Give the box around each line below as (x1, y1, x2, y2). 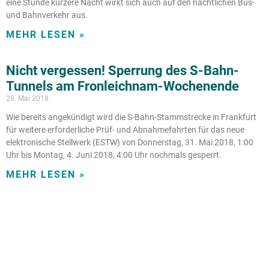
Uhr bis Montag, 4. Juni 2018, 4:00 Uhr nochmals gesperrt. (6, 150, 222, 160)
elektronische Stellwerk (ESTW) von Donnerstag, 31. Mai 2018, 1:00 (6, 138, 253, 148)
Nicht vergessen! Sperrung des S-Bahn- (6, 63, 239, 79)
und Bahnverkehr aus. (6, 10, 88, 20)
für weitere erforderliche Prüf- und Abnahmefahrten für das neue (6, 125, 244, 135)
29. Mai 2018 (6, 94, 49, 103)
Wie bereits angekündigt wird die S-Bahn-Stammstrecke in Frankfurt (6, 112, 256, 122)
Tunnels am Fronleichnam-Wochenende (6, 79, 239, 94)
